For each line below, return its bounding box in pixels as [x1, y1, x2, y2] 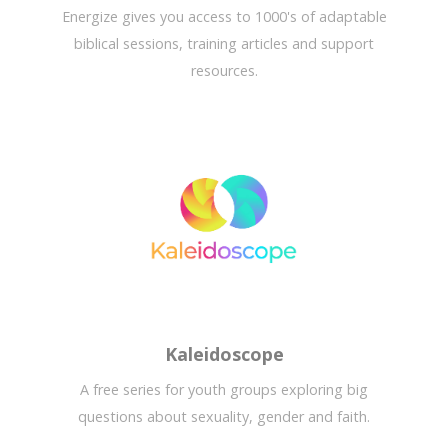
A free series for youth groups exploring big [80, 380, 368, 400]
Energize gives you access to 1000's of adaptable [61, 7, 387, 27]
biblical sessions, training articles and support [74, 34, 374, 54]
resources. [190, 61, 258, 81]
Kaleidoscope [164, 342, 284, 367]
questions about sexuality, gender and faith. [78, 407, 370, 427]
